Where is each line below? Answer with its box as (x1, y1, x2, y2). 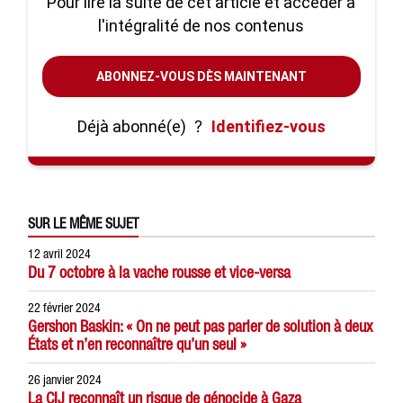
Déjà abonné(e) (76, 117, 190, 136)
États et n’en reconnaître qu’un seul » (28, 335, 247, 354)
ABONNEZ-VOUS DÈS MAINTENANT (95, 69, 307, 84)
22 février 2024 (28, 300, 102, 315)
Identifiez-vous (210, 117, 326, 136)
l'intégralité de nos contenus (98, 16, 305, 35)
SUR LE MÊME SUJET (28, 215, 139, 231)
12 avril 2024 (28, 246, 92, 261)
